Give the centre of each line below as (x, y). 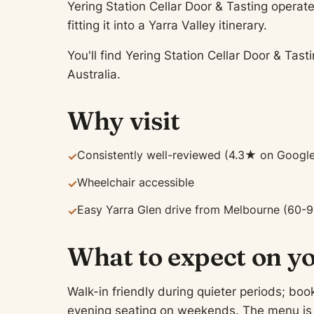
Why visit (124, 121)
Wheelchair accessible (136, 182)
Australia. (94, 74)
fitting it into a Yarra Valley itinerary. (167, 25)
